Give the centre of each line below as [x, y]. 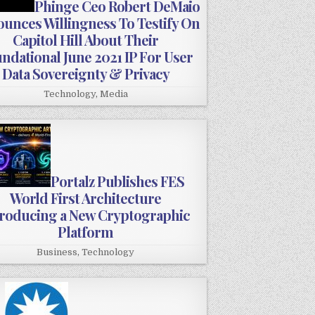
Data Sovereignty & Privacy [85, 74]
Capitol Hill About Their [86, 40]
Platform [86, 232]
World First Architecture [86, 198]
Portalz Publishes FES [117, 181]
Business [57, 252]
